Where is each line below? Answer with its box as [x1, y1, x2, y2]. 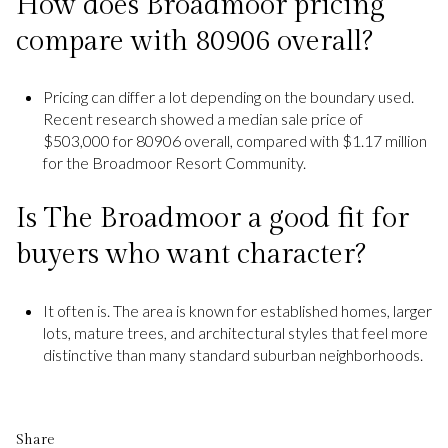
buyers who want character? [16, 237, 366, 271]
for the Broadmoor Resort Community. [42, 153, 306, 173]
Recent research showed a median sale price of [42, 109, 363, 129]
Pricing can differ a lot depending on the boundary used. [42, 87, 414, 107]
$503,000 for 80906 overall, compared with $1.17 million [42, 131, 427, 151]
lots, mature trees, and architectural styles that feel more [42, 322, 428, 342]
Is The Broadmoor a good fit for [16, 201, 409, 235]
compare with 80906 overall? [16, 24, 373, 58]
